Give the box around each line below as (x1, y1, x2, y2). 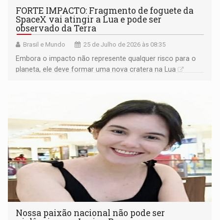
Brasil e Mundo (23, 41, 66, 49)
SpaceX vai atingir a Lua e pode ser (16, 14, 162, 26)
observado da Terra (16, 23, 97, 34)
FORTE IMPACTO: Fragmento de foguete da (16, 5, 194, 17)
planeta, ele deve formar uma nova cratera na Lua (16, 65, 176, 74)
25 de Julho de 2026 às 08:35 (83, 41, 166, 49)
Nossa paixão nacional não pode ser (16, 207, 165, 219)
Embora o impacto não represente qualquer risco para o (16, 55, 196, 63)
